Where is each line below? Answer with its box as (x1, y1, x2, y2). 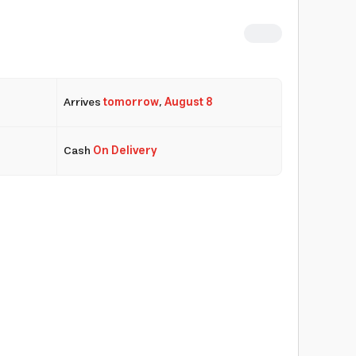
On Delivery (92, 141, 157, 161)
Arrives (63, 92, 103, 112)
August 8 (164, 92, 213, 112)
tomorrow (103, 92, 159, 112)
